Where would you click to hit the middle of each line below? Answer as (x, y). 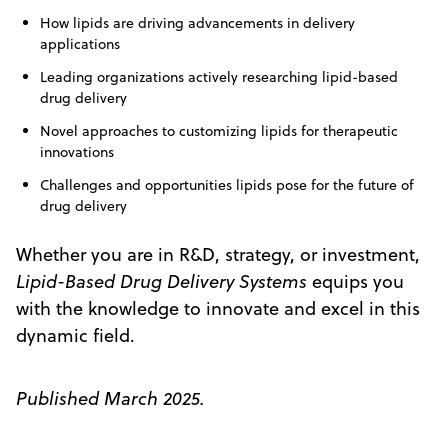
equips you (355, 281)
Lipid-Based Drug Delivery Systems (161, 281)
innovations (77, 151)
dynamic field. (75, 335)
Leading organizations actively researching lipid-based (219, 76)
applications (80, 43)
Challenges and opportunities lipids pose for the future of (227, 184)
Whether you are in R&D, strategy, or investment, (218, 254)
